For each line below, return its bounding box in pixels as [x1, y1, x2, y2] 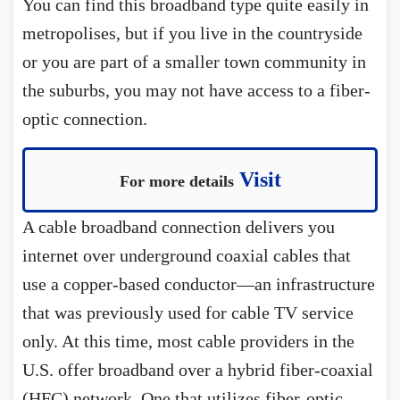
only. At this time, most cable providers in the [22, 330, 354, 351]
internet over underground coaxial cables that [22, 245, 351, 265]
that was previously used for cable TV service [22, 302, 354, 322]
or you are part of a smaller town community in [22, 51, 366, 71]
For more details [119, 171, 234, 190]
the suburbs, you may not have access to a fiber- [22, 79, 371, 100]
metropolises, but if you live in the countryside [22, 22, 362, 43]
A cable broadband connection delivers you [22, 216, 335, 237]
